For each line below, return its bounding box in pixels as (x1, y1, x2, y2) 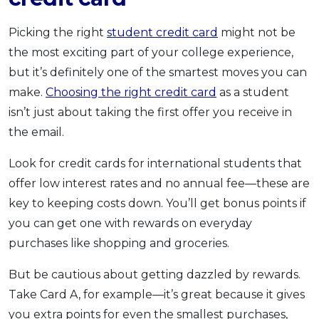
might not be (218, 25, 296, 39)
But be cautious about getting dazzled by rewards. (9, 267, 300, 281)
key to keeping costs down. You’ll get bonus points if (9, 196, 306, 210)
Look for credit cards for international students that (9, 156, 302, 170)
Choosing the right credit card (46, 85, 216, 99)
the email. (9, 125, 64, 139)
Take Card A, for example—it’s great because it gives (9, 287, 305, 301)
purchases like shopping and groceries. (9, 236, 229, 250)
